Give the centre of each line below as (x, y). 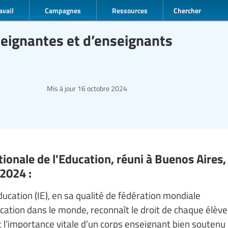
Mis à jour (61, 88)
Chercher (187, 10)
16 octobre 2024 (102, 88)
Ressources (130, 10)
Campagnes (63, 10)
